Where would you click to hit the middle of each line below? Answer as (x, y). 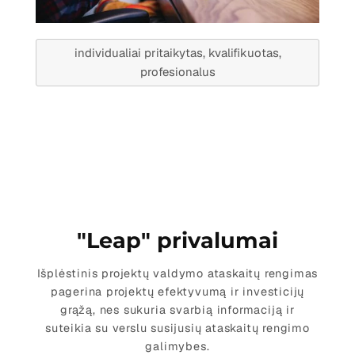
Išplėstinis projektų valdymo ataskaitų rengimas (177, 273)
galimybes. (177, 346)
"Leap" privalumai (177, 240)
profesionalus (177, 71)
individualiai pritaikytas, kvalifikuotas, (177, 52)
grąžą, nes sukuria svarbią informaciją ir (177, 309)
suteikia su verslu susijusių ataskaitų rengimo (177, 328)
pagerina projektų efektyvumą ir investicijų (177, 291)
